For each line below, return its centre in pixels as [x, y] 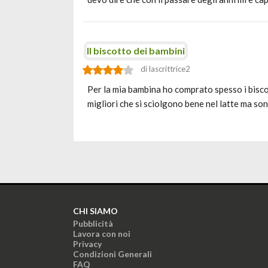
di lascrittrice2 [165, 69]
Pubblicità [93, 223]
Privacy [87, 244]
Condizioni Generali [112, 254]
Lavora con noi [102, 234]
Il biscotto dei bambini [136, 51]
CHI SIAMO [95, 211]
